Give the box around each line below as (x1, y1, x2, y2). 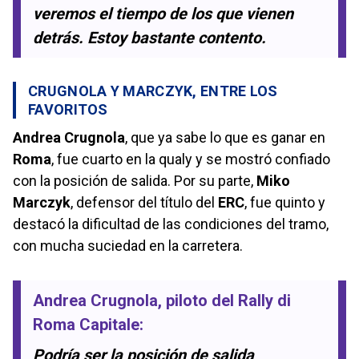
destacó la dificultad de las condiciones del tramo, (13, 215, 329, 232)
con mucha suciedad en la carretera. (13, 236, 243, 254)
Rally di (238, 290, 291, 310)
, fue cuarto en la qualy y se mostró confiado (51, 150, 330, 167)
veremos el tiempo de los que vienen (33, 3, 293, 23)
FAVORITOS (28, 100, 108, 118)
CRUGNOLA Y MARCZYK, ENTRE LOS (28, 82, 278, 99)
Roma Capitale (33, 314, 139, 334)
